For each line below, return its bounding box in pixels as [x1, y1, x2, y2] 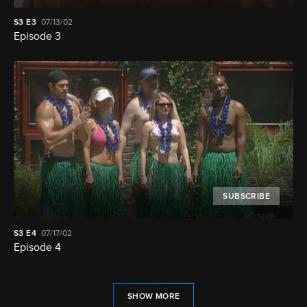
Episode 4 [14, 242, 61, 254]
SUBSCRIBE [223, 192, 270, 201]
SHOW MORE [127, 292, 180, 301]
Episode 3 [14, 32, 61, 43]
